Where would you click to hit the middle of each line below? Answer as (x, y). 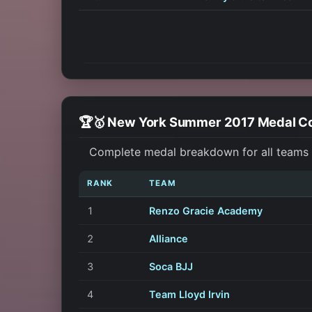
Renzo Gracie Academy (206, 210)
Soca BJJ (171, 266)
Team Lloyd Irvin (189, 294)
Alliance (169, 238)
